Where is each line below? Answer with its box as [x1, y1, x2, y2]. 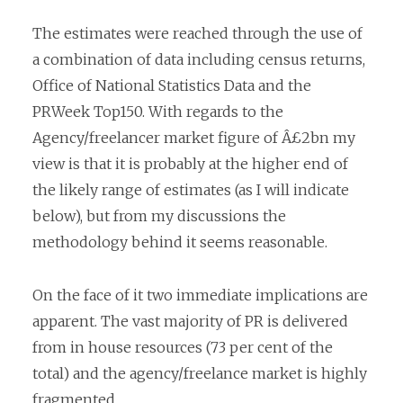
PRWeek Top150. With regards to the [32, 103, 283, 121]
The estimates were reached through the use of [32, 24, 363, 43]
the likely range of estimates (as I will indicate [32, 181, 349, 200]
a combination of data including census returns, [32, 50, 365, 69]
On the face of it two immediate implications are [32, 285, 368, 304]
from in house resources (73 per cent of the [32, 337, 333, 356]
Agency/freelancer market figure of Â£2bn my [32, 129, 355, 148]
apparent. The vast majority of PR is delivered [32, 311, 348, 330]
